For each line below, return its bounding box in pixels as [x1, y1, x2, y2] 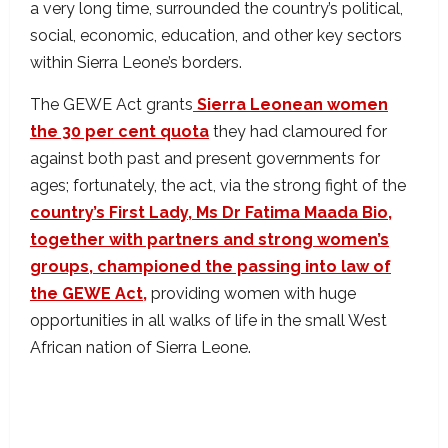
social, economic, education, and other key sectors [30, 26, 402, 46]
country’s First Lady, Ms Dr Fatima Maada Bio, [30, 203, 392, 223]
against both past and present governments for [30, 149, 380, 169]
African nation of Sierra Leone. [30, 338, 263, 358]
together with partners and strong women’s [30, 230, 389, 250]
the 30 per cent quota [30, 122, 209, 142]
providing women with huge [147, 284, 356, 304]
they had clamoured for [209, 122, 387, 142]
